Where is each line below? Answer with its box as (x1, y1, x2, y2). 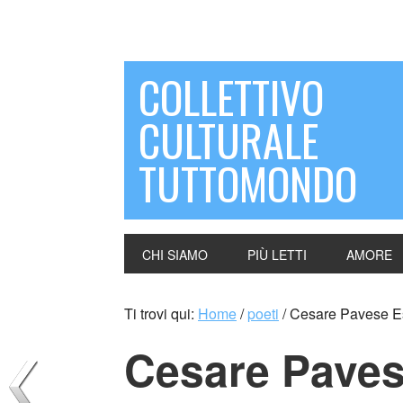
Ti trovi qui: (124, 303, 198, 324)
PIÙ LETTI (247, 246, 307, 264)
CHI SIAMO (142, 246, 208, 264)
